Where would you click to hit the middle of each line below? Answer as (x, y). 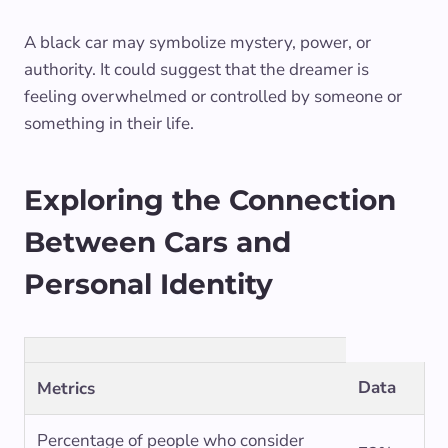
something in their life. (109, 124)
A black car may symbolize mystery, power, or (197, 43)
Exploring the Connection (210, 200)
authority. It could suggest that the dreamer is (196, 70)
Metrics (66, 389)
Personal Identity (148, 284)
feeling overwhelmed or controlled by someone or (213, 97)
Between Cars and (157, 242)
